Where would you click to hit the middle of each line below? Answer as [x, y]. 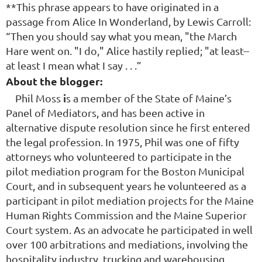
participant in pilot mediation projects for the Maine [130, 201]
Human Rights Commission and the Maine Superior [126, 215]
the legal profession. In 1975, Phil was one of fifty [123, 142]
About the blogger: [54, 81]
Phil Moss [39, 98]
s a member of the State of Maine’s [149, 98]
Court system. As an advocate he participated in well [129, 230]
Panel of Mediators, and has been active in [105, 113]
